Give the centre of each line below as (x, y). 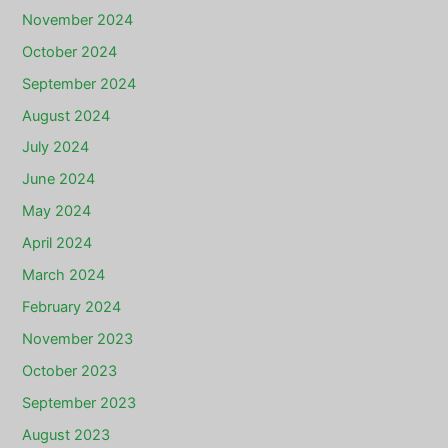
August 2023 (66, 434)
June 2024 (59, 179)
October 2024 (70, 51)
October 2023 (70, 371)
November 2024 (78, 19)
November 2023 (78, 339)
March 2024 (64, 275)
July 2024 (56, 147)
